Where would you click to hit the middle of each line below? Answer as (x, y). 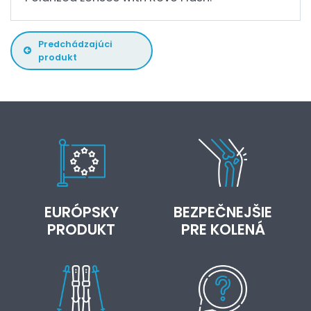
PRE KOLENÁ (223, 229)
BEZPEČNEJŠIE (223, 212)
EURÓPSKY (81, 212)
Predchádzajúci (76, 44)
